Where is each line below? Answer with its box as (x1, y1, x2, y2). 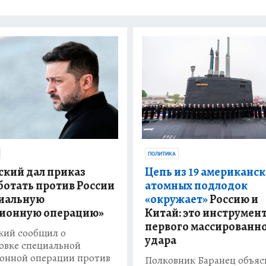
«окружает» (145, 191, 208, 208)
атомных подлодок (145, 178, 248, 194)
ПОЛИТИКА (148, 151, 176, 157)
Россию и (208, 191, 258, 208)
